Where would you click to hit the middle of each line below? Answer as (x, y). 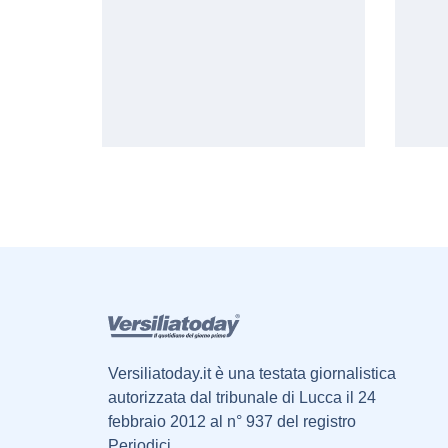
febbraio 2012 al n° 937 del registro (231, 422)
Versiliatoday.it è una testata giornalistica (251, 374)
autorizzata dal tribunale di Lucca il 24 (241, 398)
